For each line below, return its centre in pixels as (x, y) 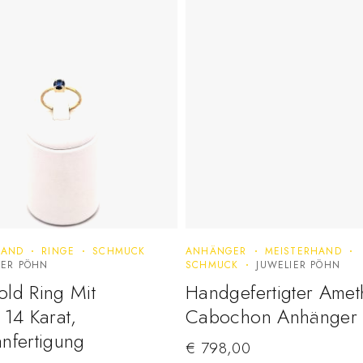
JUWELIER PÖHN (299, 265)
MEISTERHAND (303, 252)
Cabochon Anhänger (272, 317)
